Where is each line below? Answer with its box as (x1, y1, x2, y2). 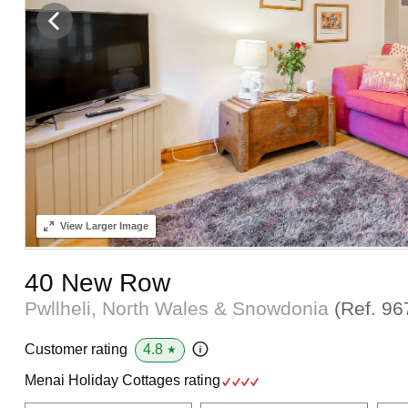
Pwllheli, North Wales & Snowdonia (24, 297, 334, 319)
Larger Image (82, 219, 148, 231)
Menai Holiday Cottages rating (24, 372, 224, 388)
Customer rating (24, 342, 127, 358)
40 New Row (24, 268, 170, 297)
